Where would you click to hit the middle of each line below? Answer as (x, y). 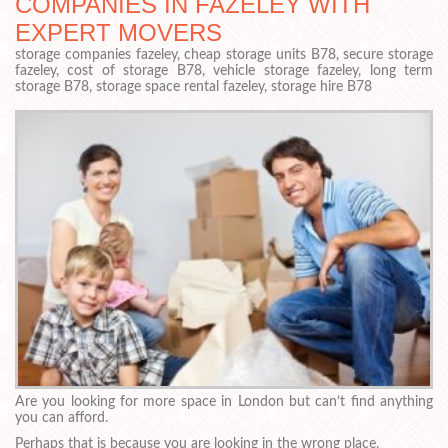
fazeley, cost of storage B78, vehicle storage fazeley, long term (224, 71)
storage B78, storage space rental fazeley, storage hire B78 (193, 87)
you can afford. (61, 418)
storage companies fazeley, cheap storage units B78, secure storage (224, 55)
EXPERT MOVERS (118, 32)
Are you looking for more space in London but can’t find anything (224, 402)
